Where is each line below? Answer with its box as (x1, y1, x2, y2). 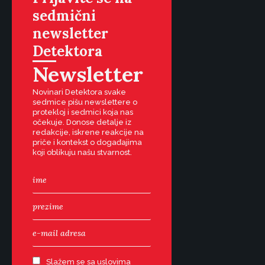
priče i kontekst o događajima (33, 138, 142, 147)
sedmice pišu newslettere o (33, 98, 137, 106)
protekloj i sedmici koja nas (33, 108, 133, 117)
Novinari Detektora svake (33, 88, 126, 96)
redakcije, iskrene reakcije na (33, 128, 144, 137)
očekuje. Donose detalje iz (33, 118, 131, 127)
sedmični (33, 7, 96, 25)
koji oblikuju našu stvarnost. (33, 148, 132, 157)
